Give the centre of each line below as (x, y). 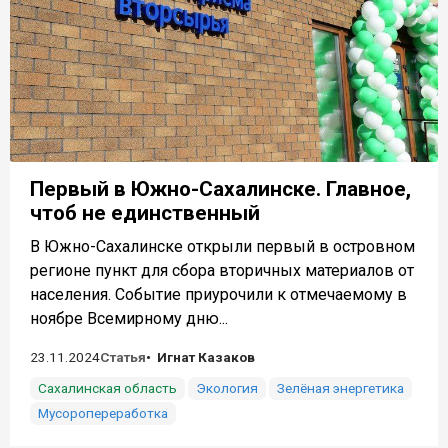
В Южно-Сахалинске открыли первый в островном (222, 246)
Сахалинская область (107, 387)
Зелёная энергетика (340, 387)
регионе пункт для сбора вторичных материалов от (222, 270)
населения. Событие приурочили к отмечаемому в (218, 294)
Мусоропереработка (103, 412)
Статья (123, 356)
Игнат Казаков (206, 356)
